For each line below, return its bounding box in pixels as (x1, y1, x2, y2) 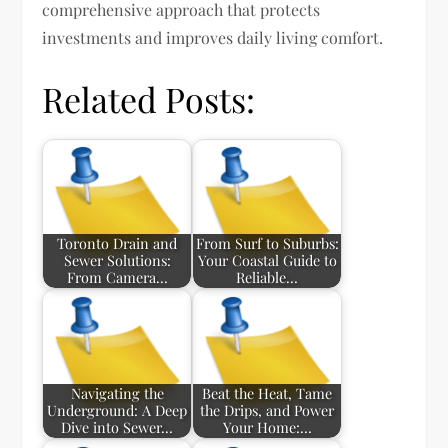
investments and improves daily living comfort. (42, 27, 384, 48)
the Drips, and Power (200, 400, 335, 421)
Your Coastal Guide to (197, 250, 337, 271)
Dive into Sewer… (61, 417, 174, 438)
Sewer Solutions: (63, 250, 171, 271)
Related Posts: (42, 76, 256, 122)
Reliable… (236, 267, 299, 288)
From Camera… (66, 267, 168, 288)
